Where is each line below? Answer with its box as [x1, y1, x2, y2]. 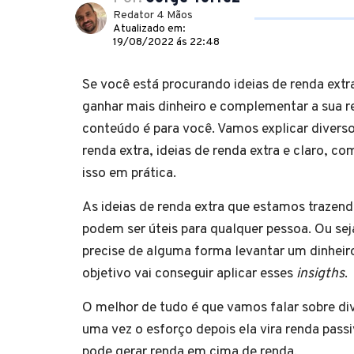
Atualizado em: [113, 21, 186, 36]
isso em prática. [82, 164, 176, 183]
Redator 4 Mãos [113, 8, 193, 22]
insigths [296, 264, 345, 283]
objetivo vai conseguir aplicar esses [82, 264, 296, 283]
